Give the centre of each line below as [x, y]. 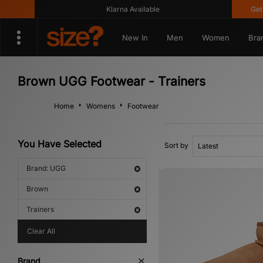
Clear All [41, 231]
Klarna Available [122, 9]
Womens [101, 106]
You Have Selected [60, 144]
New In [135, 38]
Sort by [176, 145]
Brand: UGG [46, 168]
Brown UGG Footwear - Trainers [112, 81]
